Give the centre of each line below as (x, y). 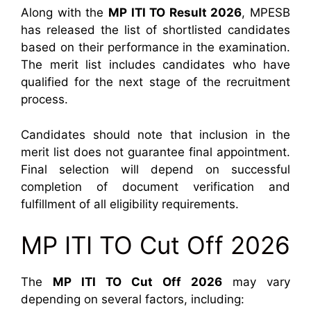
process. (44, 99)
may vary (256, 282)
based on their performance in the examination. (155, 47)
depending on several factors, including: (133, 299)
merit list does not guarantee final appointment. (155, 152)
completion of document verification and (155, 186)
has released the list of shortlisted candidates (155, 30)
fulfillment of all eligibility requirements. (130, 204)
